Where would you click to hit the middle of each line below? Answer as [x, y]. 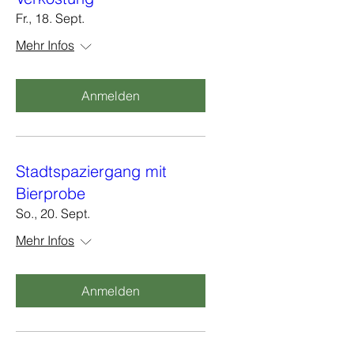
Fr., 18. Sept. [50, 18]
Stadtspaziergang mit [91, 171]
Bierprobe [51, 193]
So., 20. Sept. [53, 213]
